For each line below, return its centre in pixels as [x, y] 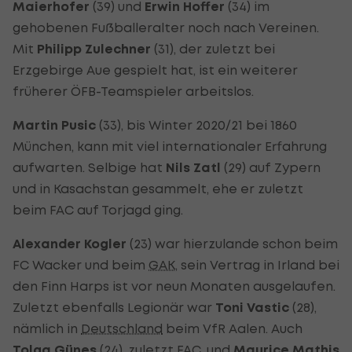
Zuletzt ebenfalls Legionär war [114, 307]
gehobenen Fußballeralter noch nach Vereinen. [166, 27]
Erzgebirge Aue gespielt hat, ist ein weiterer [155, 70]
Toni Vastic [252, 308]
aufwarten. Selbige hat [89, 167]
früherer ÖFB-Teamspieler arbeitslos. [133, 91]
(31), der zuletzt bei [213, 49]
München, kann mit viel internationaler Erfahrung [170, 146]
